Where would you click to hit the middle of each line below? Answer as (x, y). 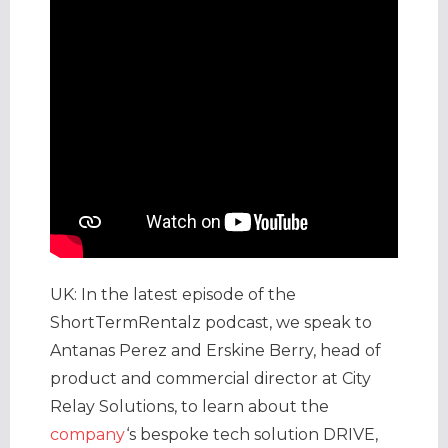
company (88, 434)
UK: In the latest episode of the (173, 294)
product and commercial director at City (210, 378)
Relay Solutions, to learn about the (189, 406)
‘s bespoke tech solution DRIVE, (252, 434)
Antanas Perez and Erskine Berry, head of (215, 350)
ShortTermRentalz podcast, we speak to (211, 322)
